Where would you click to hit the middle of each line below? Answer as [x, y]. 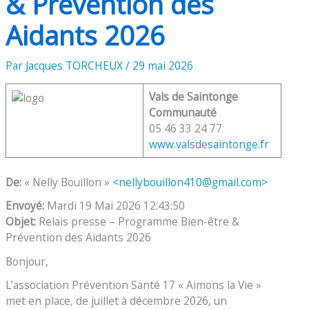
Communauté [183, 113]
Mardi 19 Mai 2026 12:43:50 [116, 206]
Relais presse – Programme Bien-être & [139, 222]
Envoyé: [27, 206]
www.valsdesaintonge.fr [209, 144]
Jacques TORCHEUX [76, 65]
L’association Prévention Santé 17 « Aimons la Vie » [134, 285]
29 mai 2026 [163, 65]
